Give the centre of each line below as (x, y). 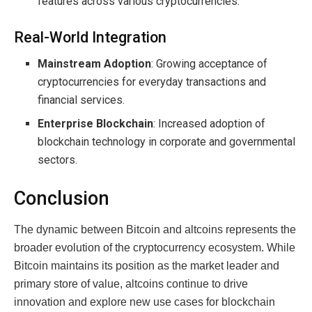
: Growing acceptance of (210, 64)
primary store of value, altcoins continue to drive (131, 283)
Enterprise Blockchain (96, 124)
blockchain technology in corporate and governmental (167, 142)
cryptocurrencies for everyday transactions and (152, 82)
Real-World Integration (90, 37)
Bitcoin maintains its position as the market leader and (147, 265)
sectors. (58, 160)
